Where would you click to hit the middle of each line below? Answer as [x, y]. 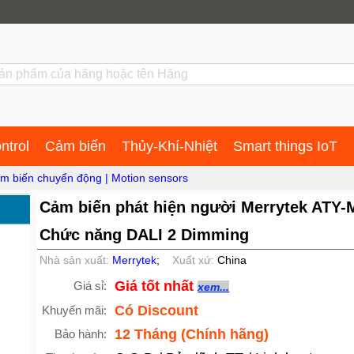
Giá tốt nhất [156, 286]
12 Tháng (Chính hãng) [192, 334]
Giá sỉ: [90, 286]
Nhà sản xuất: [75, 260]
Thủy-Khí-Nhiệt [169, 146]
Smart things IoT [285, 146]
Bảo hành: [81, 334]
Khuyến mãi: [75, 310]
